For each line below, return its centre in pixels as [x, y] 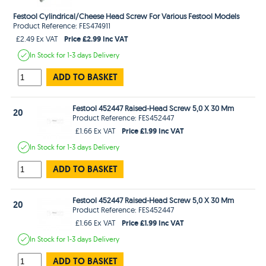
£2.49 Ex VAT [37, 38]
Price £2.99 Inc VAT [96, 38]
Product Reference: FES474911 [62, 25]
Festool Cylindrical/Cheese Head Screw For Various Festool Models [126, 16]
